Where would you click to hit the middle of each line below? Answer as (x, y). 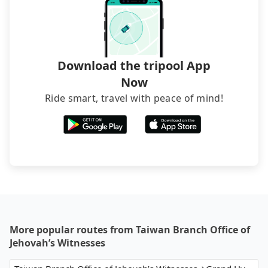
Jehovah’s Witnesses (57, 243)
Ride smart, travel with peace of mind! (134, 98)
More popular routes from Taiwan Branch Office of (130, 230)
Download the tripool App (134, 66)
